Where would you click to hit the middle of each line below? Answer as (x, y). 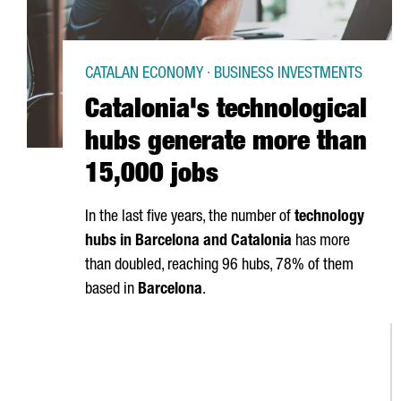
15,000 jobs (152, 176)
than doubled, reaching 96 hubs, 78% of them (219, 266)
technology (329, 218)
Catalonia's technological (226, 112)
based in (111, 290)
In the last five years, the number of (190, 218)
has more (321, 242)
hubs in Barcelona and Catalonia (188, 242)
